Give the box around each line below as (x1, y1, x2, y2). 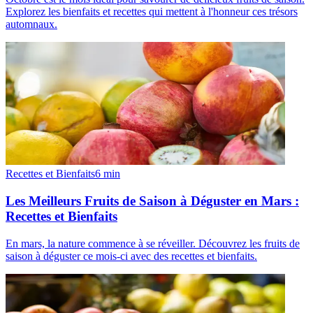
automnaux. (6, 18, 57, 31)
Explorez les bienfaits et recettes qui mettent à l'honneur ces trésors (6, 6, 298, 18)
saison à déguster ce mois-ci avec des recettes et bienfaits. (6, 249, 257, 262)
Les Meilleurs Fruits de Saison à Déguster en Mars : (6, 194, 299, 209)
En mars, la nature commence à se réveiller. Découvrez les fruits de (6, 237, 300, 249)
